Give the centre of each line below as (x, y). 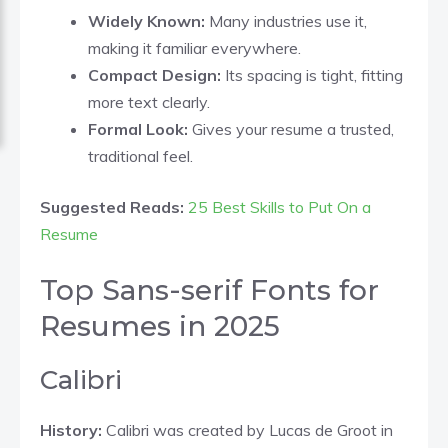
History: (73, 429)
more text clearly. (149, 101)
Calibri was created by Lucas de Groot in (249, 429)
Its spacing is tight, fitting (312, 74)
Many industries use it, (286, 20)
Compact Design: (154, 74)
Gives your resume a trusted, (291, 128)
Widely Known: (146, 20)
